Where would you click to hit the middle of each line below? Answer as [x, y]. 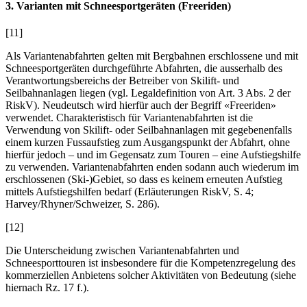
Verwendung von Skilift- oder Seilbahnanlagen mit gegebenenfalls [149, 130]
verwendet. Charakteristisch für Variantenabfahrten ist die [129, 117]
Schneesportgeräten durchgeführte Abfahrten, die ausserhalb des [144, 68]
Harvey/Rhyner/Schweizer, [64, 204]
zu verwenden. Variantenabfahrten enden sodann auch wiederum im [152, 167]
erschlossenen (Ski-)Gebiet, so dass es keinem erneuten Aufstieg [144, 179]
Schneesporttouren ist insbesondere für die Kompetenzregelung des [150, 262]
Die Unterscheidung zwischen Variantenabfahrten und [122, 250]
